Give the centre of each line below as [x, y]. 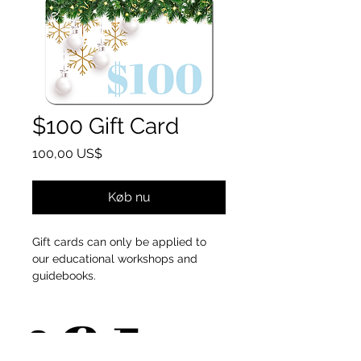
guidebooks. [66, 276]
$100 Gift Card [106, 126]
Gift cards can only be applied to [119, 242]
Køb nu [129, 197]
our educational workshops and [115, 259]
